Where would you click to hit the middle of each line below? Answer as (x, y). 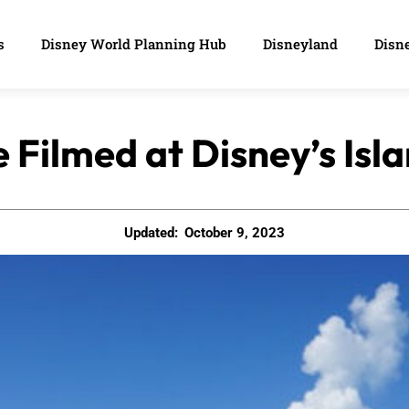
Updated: (151, 232)
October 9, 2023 (235, 233)
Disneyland (300, 44)
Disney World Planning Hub (134, 44)
